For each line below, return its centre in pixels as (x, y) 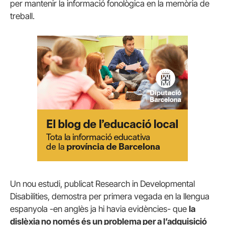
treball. (22, 16)
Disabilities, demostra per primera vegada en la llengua (110, 196)
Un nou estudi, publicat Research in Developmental (102, 184)
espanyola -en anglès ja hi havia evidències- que (99, 209)
